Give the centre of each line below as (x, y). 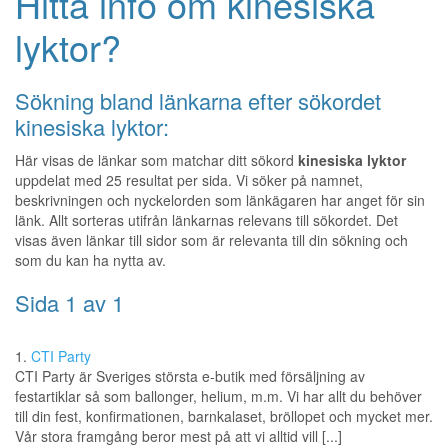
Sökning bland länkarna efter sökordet (198, 101)
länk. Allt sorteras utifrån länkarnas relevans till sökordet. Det (206, 220)
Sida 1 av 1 (69, 303)
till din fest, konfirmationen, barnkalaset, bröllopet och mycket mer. (224, 416)
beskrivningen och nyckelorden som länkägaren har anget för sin (220, 200)
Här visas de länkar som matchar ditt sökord (156, 160)
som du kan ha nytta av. (90, 260)
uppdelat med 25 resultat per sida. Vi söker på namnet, (189, 180)
